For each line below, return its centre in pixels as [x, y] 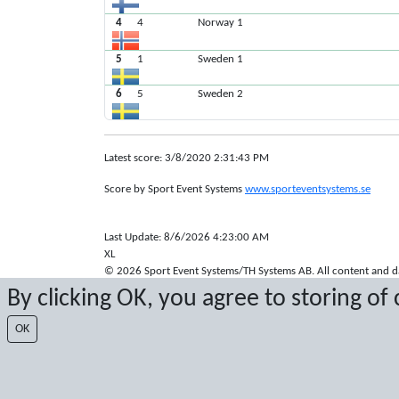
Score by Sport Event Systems [175, 189]
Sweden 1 [221, 59]
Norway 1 [221, 22]
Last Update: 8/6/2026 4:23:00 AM [187, 237]
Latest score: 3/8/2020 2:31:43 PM [187, 158]
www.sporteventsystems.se [308, 189]
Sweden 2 [221, 94]
